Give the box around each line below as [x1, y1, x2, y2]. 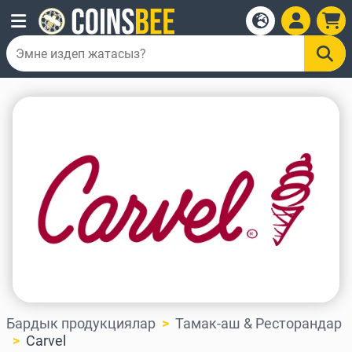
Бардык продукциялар [6, 315, 156, 332]
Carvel [26, 332, 66, 350]
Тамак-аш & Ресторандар [175, 315, 342, 332]
